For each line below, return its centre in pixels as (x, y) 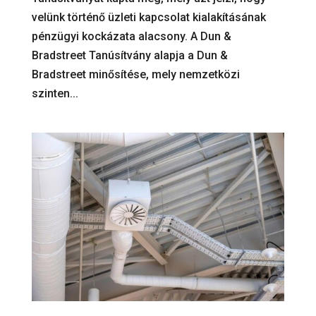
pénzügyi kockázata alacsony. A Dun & (131, 36)
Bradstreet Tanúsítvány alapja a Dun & (129, 55)
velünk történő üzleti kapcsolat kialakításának (148, 17)
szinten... (55, 93)
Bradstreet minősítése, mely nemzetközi (135, 74)
